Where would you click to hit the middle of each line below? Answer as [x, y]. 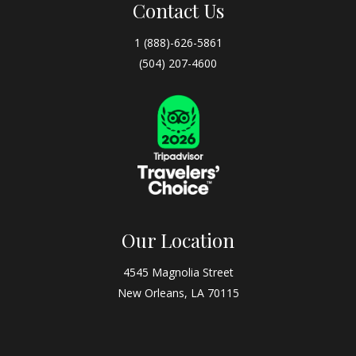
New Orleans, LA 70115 [178, 292]
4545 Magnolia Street [178, 272]
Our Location [178, 240]
